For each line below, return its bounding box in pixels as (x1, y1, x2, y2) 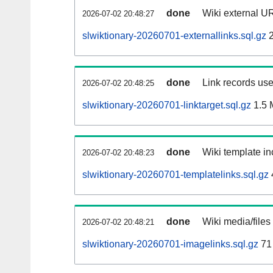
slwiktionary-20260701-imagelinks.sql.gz (82, 239, 258, 250)
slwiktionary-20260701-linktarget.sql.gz (82, 100, 251, 111)
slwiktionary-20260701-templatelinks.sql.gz (82, 169, 269, 180)
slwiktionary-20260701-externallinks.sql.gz (82, 30, 266, 41)
